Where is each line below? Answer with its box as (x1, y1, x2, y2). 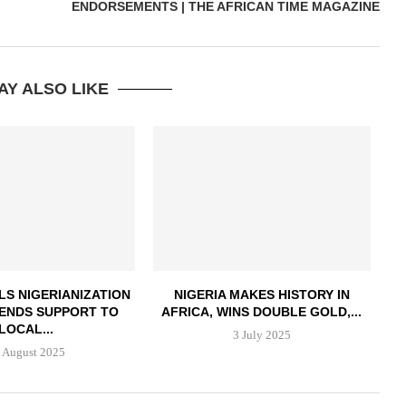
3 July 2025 (232, 327, 291, 342)
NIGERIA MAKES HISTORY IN (173, 286, 350, 302)
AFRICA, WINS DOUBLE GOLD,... (161, 304, 362, 319)
